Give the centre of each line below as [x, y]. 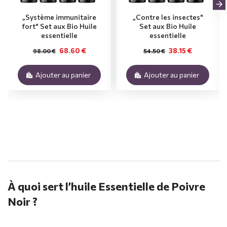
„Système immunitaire [59, 17]
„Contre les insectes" [168, 17]
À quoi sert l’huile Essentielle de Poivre [106, 186]
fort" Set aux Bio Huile [59, 26]
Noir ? [23, 202]
